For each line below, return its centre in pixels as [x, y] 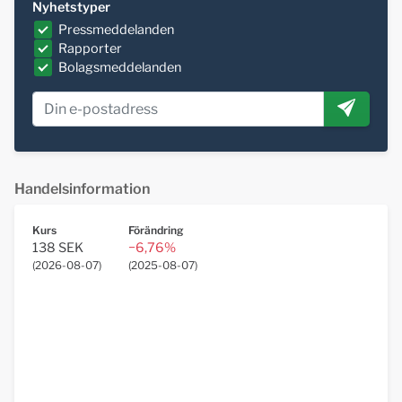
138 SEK [58, 248]
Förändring [156, 231]
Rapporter [90, 48]
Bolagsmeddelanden [120, 67]
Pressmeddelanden [116, 29]
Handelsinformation [82, 189]
